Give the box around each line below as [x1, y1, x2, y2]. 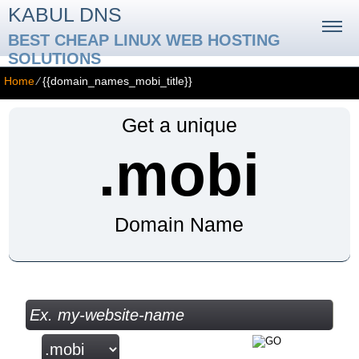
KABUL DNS [8, 3, 122, 26]
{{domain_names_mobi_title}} [42, 75, 192, 87]
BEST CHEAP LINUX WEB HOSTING [8, 31, 280, 49]
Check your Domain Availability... [102, 278, 274, 292]
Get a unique [121, 114, 237, 136]
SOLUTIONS [8, 50, 101, 67]
